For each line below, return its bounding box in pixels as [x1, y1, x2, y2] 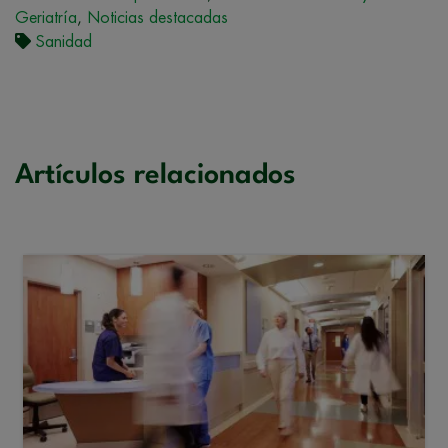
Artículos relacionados [15, 161, 296, 190]
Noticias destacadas [87, 9, 228, 26]
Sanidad [36, 33, 92, 50]
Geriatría [15, 9, 77, 26]
